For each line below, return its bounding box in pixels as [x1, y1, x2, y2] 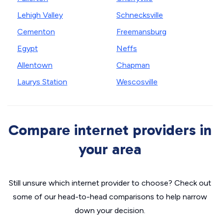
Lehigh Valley [17, 10, 63, 20]
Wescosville [116, 77, 158, 87]
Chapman [116, 60, 150, 70]
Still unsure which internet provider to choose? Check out [9, 178, 211, 188]
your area [79, 140, 141, 159]
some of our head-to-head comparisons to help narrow [13, 192, 207, 202]
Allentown [17, 60, 53, 70]
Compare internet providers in [8, 121, 212, 139]
